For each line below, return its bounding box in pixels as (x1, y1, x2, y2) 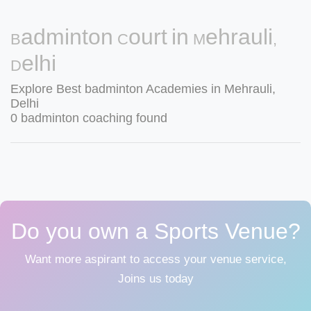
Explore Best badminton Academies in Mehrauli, (10, 82, 276, 96)
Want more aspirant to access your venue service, (24, 253, 287, 266)
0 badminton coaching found (10, 111, 167, 125)
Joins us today (117, 272, 194, 285)
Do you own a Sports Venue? (10, 219, 301, 244)
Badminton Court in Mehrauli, (10, 24, 277, 49)
